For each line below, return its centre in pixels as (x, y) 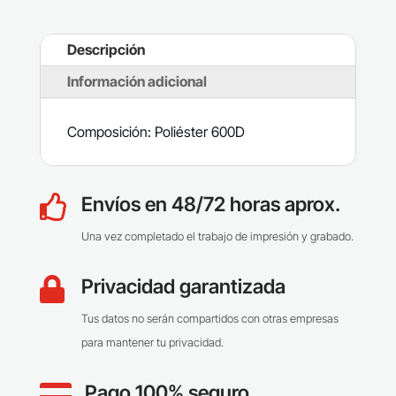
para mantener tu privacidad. (152, 343)
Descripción (106, 50)
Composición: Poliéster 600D (156, 132)
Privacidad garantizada (183, 286)
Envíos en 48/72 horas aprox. (210, 204)
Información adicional (137, 82)
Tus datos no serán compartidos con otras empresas (209, 319)
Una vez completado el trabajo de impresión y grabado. (217, 237)
